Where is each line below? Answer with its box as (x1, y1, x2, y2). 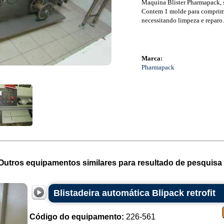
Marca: (141, 54, 162, 62)
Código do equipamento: (29, 212, 124, 221)
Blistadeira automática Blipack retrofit (53, 188, 215, 198)
